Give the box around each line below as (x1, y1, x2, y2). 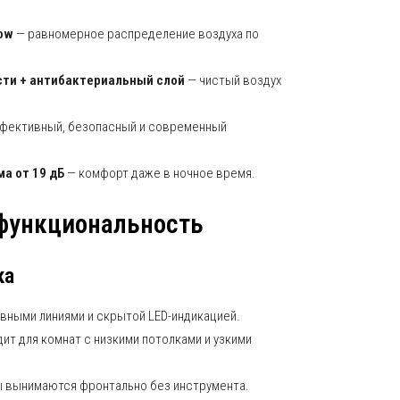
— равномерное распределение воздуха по (13, 26, 259, 42)
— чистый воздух (185, 72, 281, 88)
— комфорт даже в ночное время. (64, 165, 255, 181)
